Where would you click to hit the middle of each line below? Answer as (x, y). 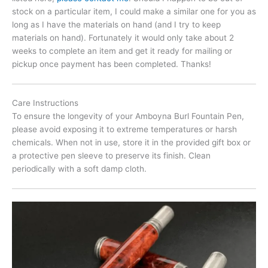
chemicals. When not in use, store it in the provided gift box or (131, 143)
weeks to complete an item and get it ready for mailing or (122, 51)
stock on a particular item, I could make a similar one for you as (134, 11)
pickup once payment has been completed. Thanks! (112, 64)
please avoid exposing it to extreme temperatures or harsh (124, 130)
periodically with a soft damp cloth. (79, 169)
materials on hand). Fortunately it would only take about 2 (123, 37)
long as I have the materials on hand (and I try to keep (116, 24)
